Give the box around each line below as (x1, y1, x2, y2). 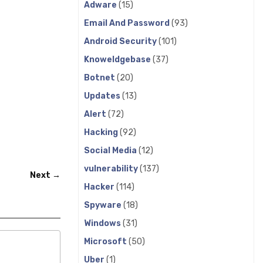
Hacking (84, 127, 120, 137)
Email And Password (84, 18, 171, 28)
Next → (30, 170, 60, 181)
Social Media (84, 146, 139, 156)
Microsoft (84, 237, 129, 247)
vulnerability (84, 164, 140, 174)
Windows (84, 218, 123, 228)
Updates (84, 91, 122, 101)
